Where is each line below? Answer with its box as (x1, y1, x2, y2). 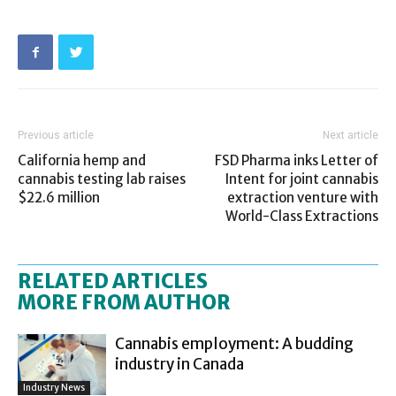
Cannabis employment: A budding (115, 333, 354, 354)
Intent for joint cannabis (225, 170, 378, 187)
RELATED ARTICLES (18, 268, 208, 293)
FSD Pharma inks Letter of (215, 151, 378, 169)
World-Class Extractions (225, 207, 378, 225)
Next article (323, 128, 378, 141)
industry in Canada (115, 354, 244, 374)
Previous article (18, 128, 94, 141)
